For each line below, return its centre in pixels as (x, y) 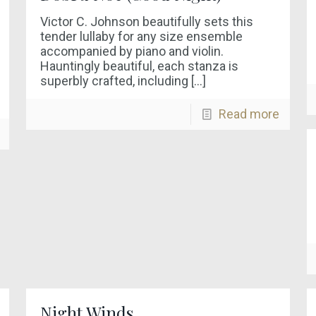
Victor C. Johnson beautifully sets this (146, 22)
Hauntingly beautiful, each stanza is (139, 66)
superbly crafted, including (114, 81)
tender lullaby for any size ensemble (141, 36)
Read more (249, 114)
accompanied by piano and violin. (132, 51)
